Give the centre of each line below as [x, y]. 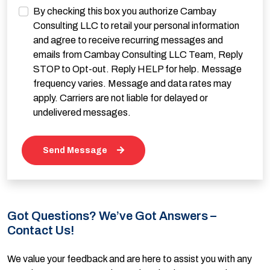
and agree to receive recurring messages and [128, 40]
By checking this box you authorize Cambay [125, 11]
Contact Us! [41, 230]
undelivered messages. [82, 112]
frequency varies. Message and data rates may [132, 83]
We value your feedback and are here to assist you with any [130, 259]
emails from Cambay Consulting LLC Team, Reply [138, 55]
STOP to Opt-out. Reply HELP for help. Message [137, 69]
